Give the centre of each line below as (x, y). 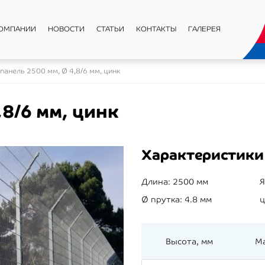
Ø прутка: (162, 199)
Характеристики (203, 155)
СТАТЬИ (110, 29)
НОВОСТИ (66, 29)
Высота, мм (189, 241)
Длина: (156, 182)
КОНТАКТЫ (156, 29)
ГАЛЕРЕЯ (204, 29)
